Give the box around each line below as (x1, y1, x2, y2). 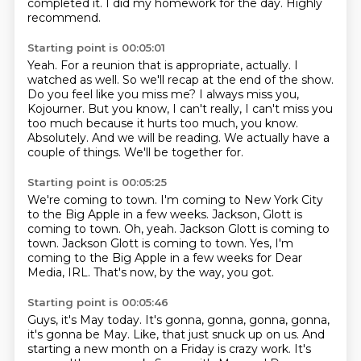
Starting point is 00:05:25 (27, 176, 167, 189)
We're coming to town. (27, 193, 160, 207)
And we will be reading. (91, 131, 224, 145)
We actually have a (223, 131, 330, 145)
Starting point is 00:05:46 (27, 296, 168, 309)
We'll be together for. (123, 145, 243, 160)
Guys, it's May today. (27, 313, 145, 327)
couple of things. (27, 145, 124, 160)
